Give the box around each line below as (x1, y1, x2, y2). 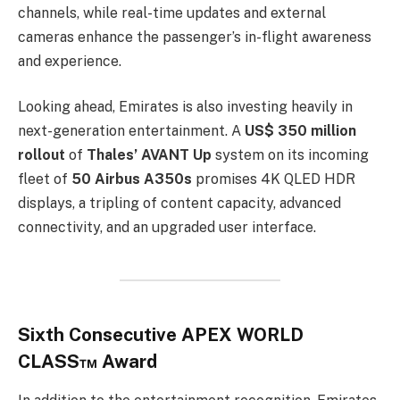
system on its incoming (212, 146, 369, 164)
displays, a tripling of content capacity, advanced (18, 195, 341, 212)
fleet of (18, 171, 71, 188)
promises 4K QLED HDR (192, 171, 355, 188)
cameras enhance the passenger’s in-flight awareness (18, 28, 371, 46)
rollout (18, 146, 65, 164)
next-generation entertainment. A (18, 122, 245, 140)
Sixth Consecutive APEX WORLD (18, 323, 304, 346)
